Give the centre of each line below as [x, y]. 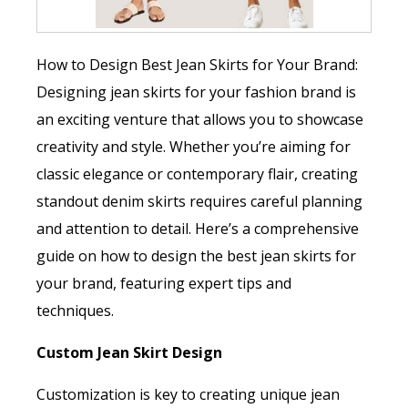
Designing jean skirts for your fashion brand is [196, 92]
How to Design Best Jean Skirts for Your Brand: [197, 65]
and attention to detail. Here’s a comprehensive [198, 229]
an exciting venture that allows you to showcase [200, 120]
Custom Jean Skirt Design [129, 353]
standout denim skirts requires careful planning [199, 202]
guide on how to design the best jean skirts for [196, 256]
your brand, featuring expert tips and [164, 284]
